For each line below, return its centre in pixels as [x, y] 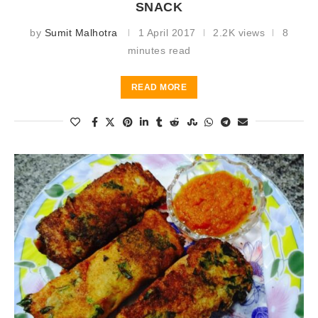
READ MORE [159, 87]
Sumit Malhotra [81, 32]
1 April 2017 [167, 32]
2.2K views [239, 32]
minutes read [159, 50]
